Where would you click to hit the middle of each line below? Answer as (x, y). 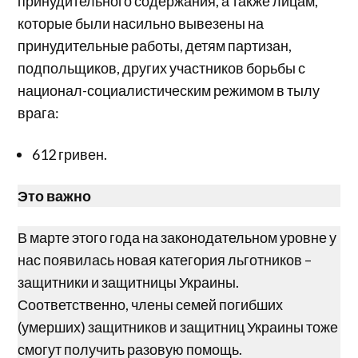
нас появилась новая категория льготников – (165, 259)
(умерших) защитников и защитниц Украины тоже (178, 326)
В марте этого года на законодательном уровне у (177, 237)
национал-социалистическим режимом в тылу (169, 90)
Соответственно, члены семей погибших (151, 304)
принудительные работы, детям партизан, (155, 45)
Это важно (55, 195)
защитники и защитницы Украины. (129, 282)
